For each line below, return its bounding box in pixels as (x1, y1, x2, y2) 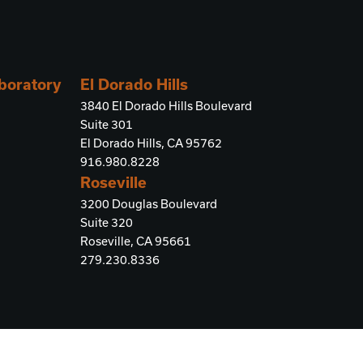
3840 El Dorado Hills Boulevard (80, 99, 252, 113)
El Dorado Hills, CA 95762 (80, 136, 222, 150)
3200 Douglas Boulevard (80, 197, 217, 211)
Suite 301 (80, 117, 133, 131)
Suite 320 (80, 216, 133, 229)
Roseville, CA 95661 (80, 234, 191, 248)
